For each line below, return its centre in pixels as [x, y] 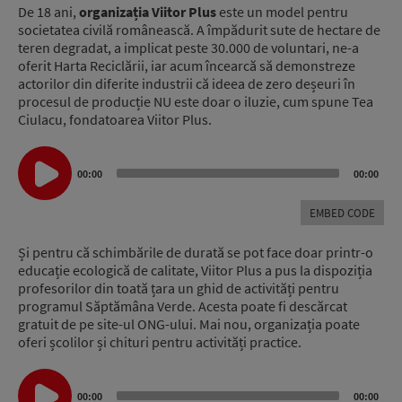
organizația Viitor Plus [146, 11]
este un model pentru [282, 11]
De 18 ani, [47, 11]
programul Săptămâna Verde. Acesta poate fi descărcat [183, 306]
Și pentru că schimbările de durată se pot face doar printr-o [196, 253]
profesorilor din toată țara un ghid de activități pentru [179, 288]
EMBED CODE [342, 214]
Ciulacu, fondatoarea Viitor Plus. [115, 119]
